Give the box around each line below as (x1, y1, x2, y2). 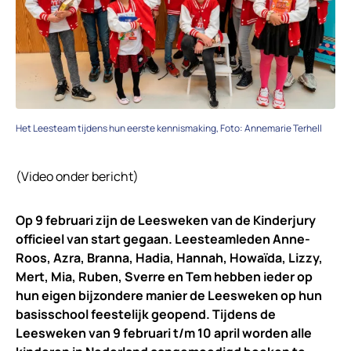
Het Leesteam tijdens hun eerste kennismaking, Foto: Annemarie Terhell (16, 121, 322, 136)
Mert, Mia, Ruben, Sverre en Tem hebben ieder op (16, 268, 313, 286)
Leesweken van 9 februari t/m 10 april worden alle (16, 324, 312, 342)
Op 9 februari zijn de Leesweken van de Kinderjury (16, 212, 316, 230)
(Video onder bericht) (16, 168, 139, 186)
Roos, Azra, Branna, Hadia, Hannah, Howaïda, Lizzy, (16, 249, 323, 267)
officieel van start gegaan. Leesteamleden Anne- (16, 230, 310, 248)
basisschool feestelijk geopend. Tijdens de (16, 306, 276, 324)
